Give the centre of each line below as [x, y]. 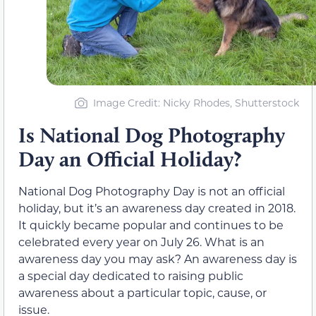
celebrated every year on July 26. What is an [141, 241]
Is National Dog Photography [152, 135]
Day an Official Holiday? [130, 159]
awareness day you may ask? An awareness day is [158, 258]
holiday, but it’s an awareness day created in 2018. [157, 207]
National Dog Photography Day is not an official [152, 190]
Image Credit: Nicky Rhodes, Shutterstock [196, 102]
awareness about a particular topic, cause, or [142, 292]
